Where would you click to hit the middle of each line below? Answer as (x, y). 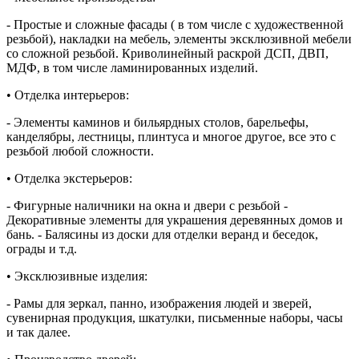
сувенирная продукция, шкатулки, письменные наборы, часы (175, 317)
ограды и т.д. (42, 248)
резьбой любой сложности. (80, 151)
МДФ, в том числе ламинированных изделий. (132, 67)
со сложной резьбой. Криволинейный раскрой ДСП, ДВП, (167, 53)
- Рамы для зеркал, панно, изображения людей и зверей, (159, 303)
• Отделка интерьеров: (68, 95)
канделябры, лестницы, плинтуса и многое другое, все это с (171, 136)
